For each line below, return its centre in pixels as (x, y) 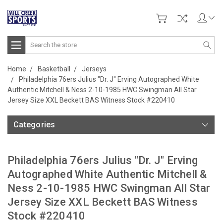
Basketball (54, 69)
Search (36, 41)
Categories (34, 124)
